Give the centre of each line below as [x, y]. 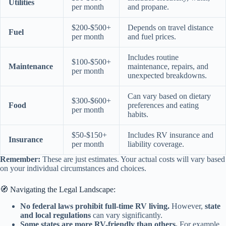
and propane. [148, 7]
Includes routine [153, 57]
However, [187, 206]
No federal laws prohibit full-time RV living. [95, 206]
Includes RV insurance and [171, 135]
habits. [138, 114]
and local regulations [55, 215]
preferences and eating [163, 105]
